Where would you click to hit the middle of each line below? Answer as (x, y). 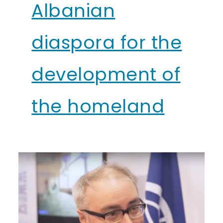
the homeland (98, 107)
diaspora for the (107, 43)
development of (106, 75)
